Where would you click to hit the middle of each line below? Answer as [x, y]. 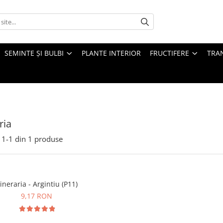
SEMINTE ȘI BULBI [34, 53]
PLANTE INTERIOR [111, 53]
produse [49, 139]
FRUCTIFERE [169, 53]
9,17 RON [37, 196]
